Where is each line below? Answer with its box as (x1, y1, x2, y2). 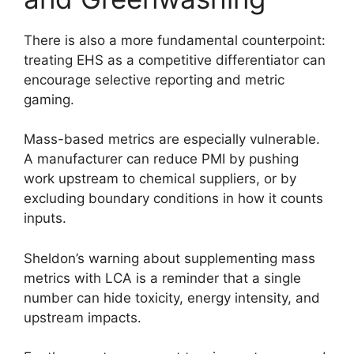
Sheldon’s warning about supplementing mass (24, 250, 315, 266)
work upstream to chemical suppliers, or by (24, 171, 296, 187)
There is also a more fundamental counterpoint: (24, 32, 326, 48)
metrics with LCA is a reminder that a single (24, 269, 301, 286)
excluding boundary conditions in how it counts (24, 190, 323, 207)
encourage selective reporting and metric (24, 71, 284, 88)
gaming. (24, 91, 74, 107)
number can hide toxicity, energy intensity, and (24, 289, 320, 306)
